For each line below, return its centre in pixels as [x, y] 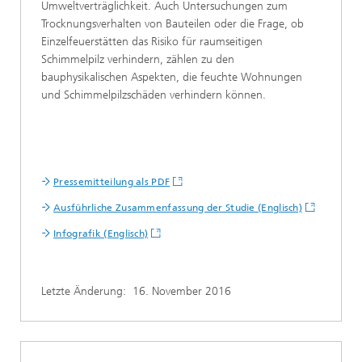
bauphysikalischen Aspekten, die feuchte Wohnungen [172, 77]
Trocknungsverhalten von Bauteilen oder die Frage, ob [173, 24]
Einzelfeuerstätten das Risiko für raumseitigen [152, 42]
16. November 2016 [182, 291]
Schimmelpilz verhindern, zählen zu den [138, 59]
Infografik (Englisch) [101, 234]
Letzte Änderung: [87, 291]
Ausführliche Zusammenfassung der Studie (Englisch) [178, 208]
